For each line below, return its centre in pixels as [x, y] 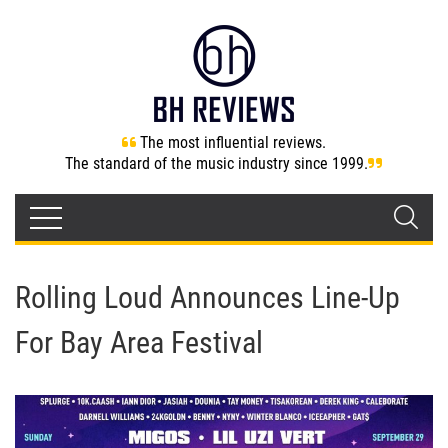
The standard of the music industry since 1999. [216, 163]
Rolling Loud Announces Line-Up [207, 297]
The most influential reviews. [233, 142]
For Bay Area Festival [139, 342]
